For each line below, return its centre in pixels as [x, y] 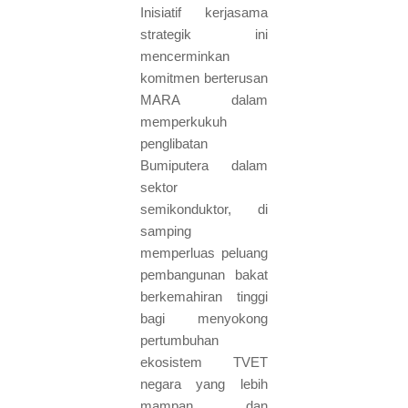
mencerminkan [184, 56]
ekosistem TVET [204, 362]
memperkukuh [183, 121]
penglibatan [173, 143]
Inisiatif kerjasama [204, 12]
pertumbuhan [179, 340]
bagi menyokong [204, 318]
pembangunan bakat [204, 274]
